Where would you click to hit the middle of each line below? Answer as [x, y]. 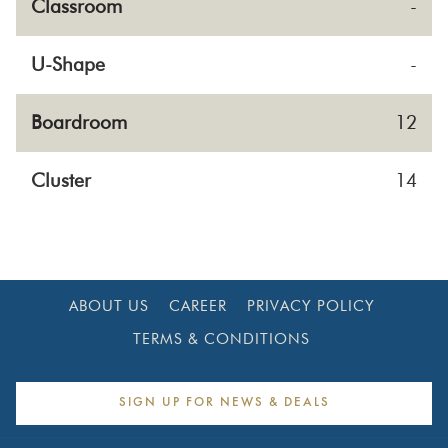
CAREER [197, 305]
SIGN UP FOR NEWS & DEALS [224, 402]
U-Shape [68, 64]
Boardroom [79, 122]
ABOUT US [108, 305]
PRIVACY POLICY [310, 305]
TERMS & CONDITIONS [221, 338]
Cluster [61, 180]
